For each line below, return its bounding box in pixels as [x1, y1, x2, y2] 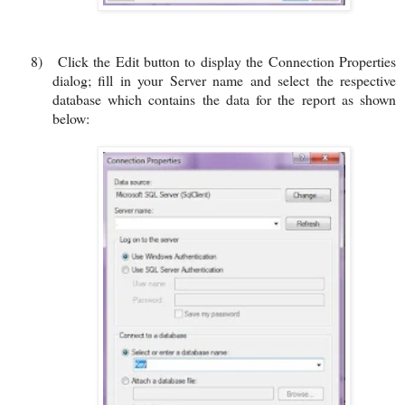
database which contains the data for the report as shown [52, 89, 396, 108]
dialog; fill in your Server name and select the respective [52, 70, 396, 89]
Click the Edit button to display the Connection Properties [57, 51, 397, 71]
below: [52, 108, 89, 127]
